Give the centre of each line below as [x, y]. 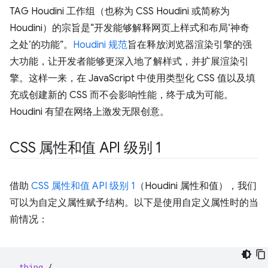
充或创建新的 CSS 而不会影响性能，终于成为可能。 [121, 95]
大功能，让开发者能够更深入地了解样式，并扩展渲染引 [129, 62]
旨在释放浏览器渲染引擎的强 [190, 45]
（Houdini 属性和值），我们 [196, 186]
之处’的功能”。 [41, 45]
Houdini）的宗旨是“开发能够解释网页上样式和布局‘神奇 [130, 28]
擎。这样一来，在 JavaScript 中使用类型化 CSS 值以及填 [133, 78]
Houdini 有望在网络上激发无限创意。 [89, 112]
